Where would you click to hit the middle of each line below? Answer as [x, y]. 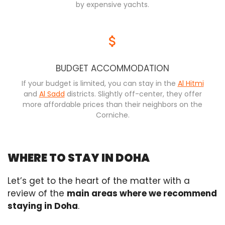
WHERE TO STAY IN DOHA [79, 158]
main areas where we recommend [142, 194]
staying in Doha [43, 206]
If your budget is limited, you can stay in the [99, 84]
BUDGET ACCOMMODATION [113, 68]
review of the [37, 194]
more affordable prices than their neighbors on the [113, 105]
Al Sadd [52, 94]
